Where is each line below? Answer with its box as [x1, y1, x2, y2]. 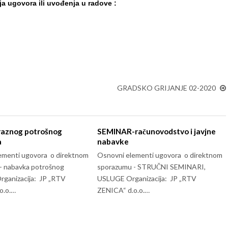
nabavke [97, 137, 129, 146]
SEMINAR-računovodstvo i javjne [97, 127, 216, 136]
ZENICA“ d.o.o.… [97, 186, 150, 194]
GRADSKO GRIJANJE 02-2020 [117, 83, 216, 92]
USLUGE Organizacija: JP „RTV [97, 174, 197, 183]
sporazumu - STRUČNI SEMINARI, [97, 162, 206, 171]
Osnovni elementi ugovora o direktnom [97, 151, 223, 159]
